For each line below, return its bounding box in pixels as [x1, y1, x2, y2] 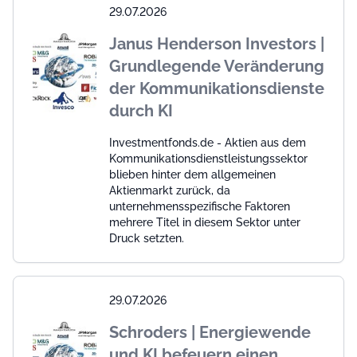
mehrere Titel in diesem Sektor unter [109, 216, 300, 229]
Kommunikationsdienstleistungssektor [109, 152, 308, 166]
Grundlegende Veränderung [109, 57, 324, 76]
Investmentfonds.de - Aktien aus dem [109, 136, 306, 150]
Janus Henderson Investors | [109, 34, 324, 54]
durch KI [109, 101, 173, 121]
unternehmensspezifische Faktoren [109, 200, 290, 214]
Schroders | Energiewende [109, 323, 311, 343]
